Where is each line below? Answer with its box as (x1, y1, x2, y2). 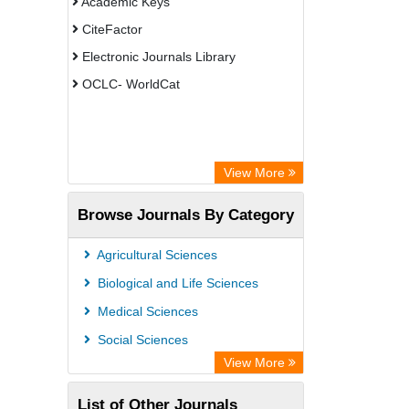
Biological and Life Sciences (94, 276, 258, 290)
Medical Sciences (94, 304, 198, 319)
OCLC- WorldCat (79, 77, 180, 91)
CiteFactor (79, 22, 142, 37)
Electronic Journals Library (79, 49, 236, 64)
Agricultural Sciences (94, 247, 217, 262)
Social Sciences (94, 332, 188, 347)
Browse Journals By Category (78, 205, 294, 224)
